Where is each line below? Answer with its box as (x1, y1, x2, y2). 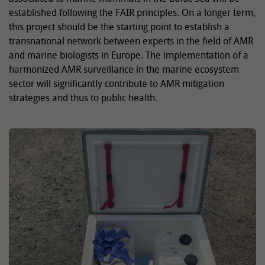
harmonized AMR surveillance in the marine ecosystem (9, 63, 239, 76)
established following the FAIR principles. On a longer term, (9, 6, 256, 20)
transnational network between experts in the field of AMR (9, 34, 253, 48)
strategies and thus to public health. (9, 91, 157, 105)
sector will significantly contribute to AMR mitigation (9, 77, 224, 91)
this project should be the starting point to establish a (9, 20, 230, 34)
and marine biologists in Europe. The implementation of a (9, 49, 248, 62)
